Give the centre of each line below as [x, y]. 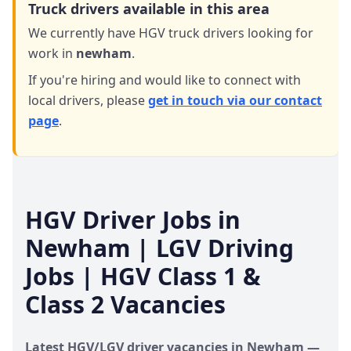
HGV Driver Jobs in [133, 219]
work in [51, 53]
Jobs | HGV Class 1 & [143, 276]
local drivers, [66, 100]
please [126, 100]
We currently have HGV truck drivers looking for [171, 33]
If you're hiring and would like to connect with [165, 80]
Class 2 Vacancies [125, 304]
